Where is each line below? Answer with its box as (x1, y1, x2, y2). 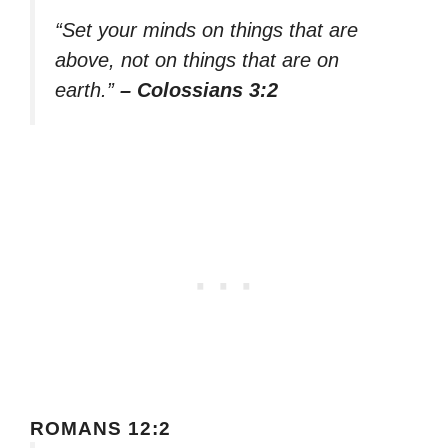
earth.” (55, 79, 120, 102)
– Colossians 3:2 (120, 79, 278, 102)
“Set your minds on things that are (55, 19, 358, 42)
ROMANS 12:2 (30, 417, 171, 439)
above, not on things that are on (55, 49, 339, 72)
